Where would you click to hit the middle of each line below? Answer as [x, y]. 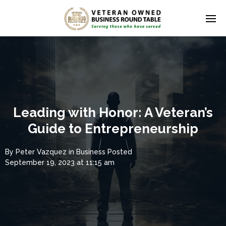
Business [91, 152]
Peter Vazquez [41, 152]
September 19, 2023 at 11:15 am [60, 162]
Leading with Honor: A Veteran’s [113, 112]
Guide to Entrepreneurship [113, 129]
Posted [120, 152]
